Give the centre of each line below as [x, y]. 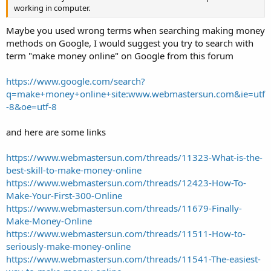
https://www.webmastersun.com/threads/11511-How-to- [126, 233]
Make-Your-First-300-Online [64, 195]
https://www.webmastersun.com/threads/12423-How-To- [126, 182]
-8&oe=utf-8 [31, 106]
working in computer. [52, 8]
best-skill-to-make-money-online [74, 170]
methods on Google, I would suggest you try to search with [130, 43]
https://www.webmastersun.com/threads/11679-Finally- [124, 208]
